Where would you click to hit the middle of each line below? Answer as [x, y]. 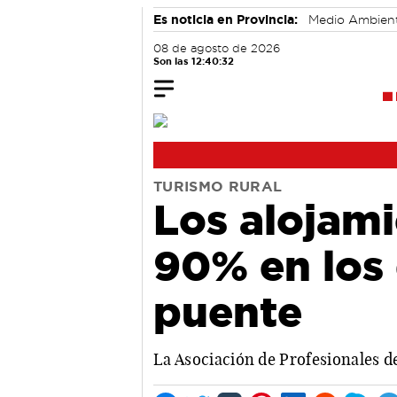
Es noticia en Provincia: [226, 19]
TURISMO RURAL [218, 186]
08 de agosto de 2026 [217, 48]
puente [228, 311]
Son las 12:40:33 [194, 61]
